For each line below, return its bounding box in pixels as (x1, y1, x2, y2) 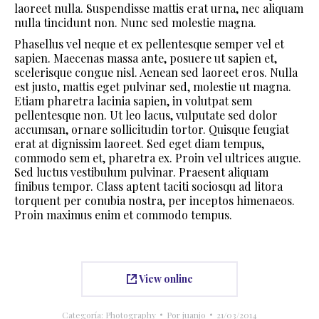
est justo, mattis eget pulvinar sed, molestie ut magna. (14, 78, 291, 94)
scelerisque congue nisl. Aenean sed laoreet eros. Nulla (14, 64, 298, 80)
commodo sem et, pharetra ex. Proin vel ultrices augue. (14, 150, 301, 165)
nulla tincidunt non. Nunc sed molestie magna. (14, 14, 256, 30)
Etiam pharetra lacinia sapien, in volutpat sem (14, 93, 252, 108)
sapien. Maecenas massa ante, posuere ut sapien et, (14, 50, 277, 66)
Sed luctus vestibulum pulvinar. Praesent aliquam (14, 164, 268, 179)
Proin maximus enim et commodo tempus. (14, 206, 232, 222)
